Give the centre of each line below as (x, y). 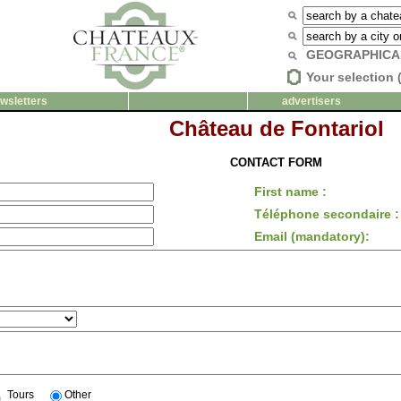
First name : (290, 192)
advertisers (311, 101)
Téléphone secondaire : (327, 214)
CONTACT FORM (276, 163)
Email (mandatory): (312, 237)
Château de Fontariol (276, 128)
